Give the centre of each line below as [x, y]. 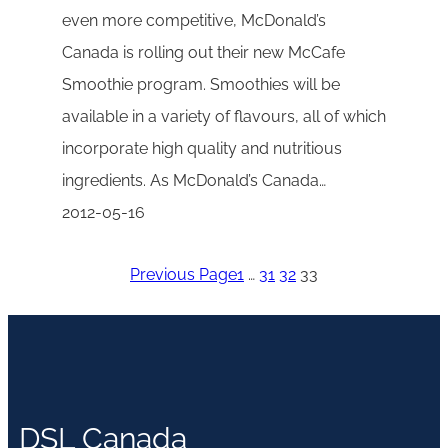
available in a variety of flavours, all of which [224, 117]
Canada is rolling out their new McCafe [203, 53]
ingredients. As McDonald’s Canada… [194, 181]
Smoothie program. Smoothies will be [201, 85]
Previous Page [183, 275]
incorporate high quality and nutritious [202, 149]
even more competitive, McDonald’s [194, 21]
